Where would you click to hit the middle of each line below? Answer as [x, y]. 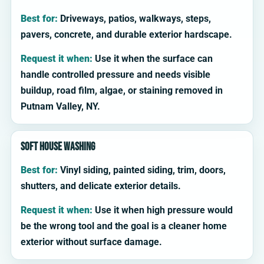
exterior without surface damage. [91, 242]
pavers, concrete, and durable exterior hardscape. [126, 35]
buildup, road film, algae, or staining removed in [122, 91]
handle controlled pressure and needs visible [115, 75]
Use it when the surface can [153, 59]
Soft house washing [58, 147]
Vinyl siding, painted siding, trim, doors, [142, 170]
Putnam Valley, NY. [60, 107]
